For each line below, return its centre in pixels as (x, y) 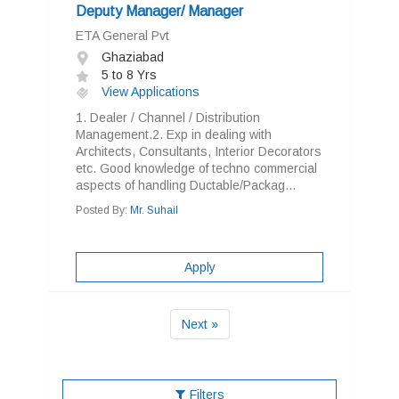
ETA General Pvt (124, 36)
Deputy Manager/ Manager (159, 11)
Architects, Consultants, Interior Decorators (199, 151)
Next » (199, 324)
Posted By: (103, 210)
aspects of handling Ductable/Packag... (186, 185)
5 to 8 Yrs (127, 75)
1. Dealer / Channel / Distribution (168, 118)
